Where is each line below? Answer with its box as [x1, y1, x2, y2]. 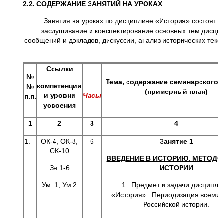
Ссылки [46, 65, 73, 73]
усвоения [43, 101, 76, 109]
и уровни [43, 91, 75, 99]
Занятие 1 [159, 137, 193, 145]
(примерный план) [145, 88, 208, 95]
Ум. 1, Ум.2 [42, 181, 77, 189]
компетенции [37, 82, 82, 90]
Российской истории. [143, 200, 209, 208]
